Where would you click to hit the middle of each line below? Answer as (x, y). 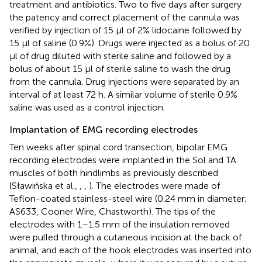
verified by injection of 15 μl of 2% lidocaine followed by (125, 30)
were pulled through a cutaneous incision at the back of (125, 237)
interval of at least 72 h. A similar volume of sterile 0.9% (123, 95)
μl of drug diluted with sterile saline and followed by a (120, 56)
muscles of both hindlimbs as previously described (114, 173)
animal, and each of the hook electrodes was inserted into (130, 250)
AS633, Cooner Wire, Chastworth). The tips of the (113, 212)
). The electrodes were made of (154, 186)
